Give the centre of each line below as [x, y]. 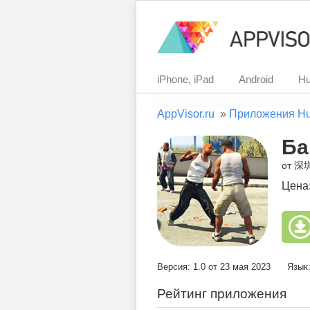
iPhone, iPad [185, 79]
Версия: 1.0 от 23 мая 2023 [214, 267]
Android [256, 79]
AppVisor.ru [186, 114]
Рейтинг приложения [222, 294]
